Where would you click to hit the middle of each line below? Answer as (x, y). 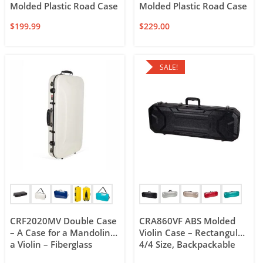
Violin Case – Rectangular (193, 232)
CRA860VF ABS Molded (188, 221)
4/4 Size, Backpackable (188, 244)
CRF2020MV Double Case (64, 221)
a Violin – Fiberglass (51, 244)
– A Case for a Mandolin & (65, 232)
